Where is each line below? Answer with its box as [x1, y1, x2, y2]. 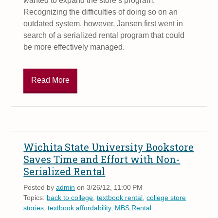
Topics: [23, 193, 47, 201]
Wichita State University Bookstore [23, 140, 194, 153]
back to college [47, 193, 93, 201]
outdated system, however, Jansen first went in [23, 19, 183, 28]
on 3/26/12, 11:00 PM [75, 183, 143, 191]
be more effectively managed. [23, 43, 125, 52]
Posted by [23, 183, 56, 191]
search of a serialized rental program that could [23, 31, 185, 40]
